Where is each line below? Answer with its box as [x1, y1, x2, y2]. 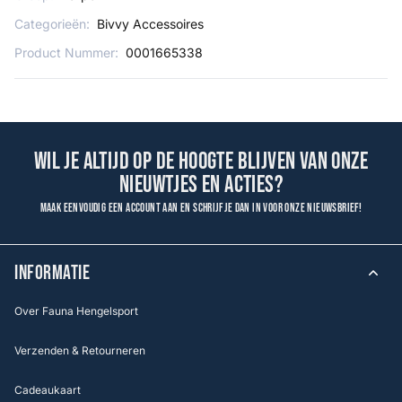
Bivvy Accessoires [97, 16, 204, 31]
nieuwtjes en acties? [119, 171, 283, 199]
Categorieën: [14, 16, 90, 31]
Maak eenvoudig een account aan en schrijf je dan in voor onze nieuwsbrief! [39, 201, 363, 215]
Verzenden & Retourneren [14, 344, 145, 357]
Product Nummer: [14, 45, 118, 60]
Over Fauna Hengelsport [14, 304, 138, 318]
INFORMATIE [14, 261, 91, 285]
